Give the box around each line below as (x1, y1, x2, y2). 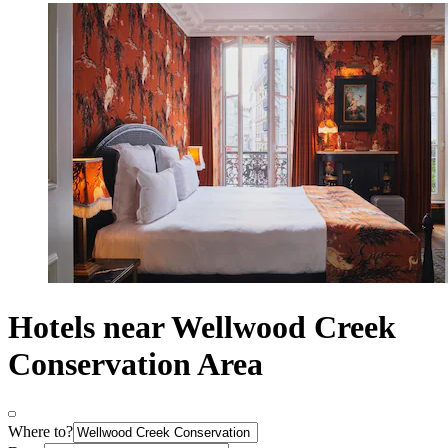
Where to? (8, 423, 73, 441)
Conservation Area (8, 345, 263, 382)
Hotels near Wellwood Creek (8, 308, 396, 345)
